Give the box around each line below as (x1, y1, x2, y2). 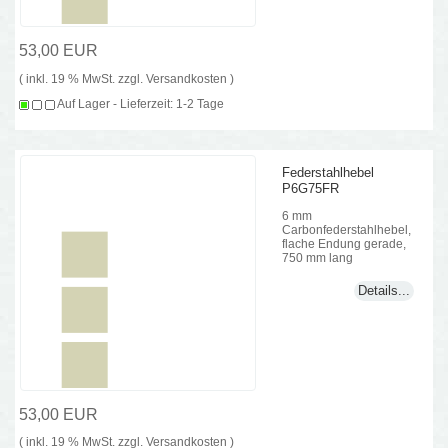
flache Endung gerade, (282, 236, 407, 250)
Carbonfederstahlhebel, (282, 222, 412, 236)
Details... (357, 283, 410, 299)
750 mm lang (282, 250, 354, 264)
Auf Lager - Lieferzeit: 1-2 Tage (55, 97, 225, 111)
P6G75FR (282, 181, 340, 197)
